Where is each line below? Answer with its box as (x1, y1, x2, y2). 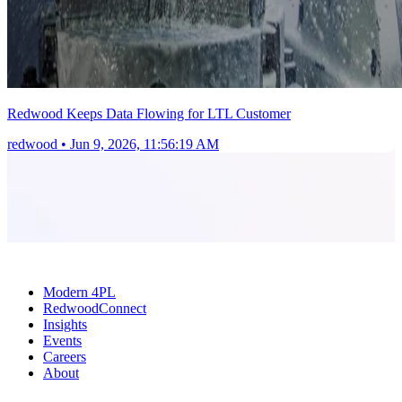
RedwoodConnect (43, 300, 146, 316)
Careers (43, 348, 86, 364)
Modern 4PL (43, 284, 116, 300)
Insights (43, 316, 87, 332)
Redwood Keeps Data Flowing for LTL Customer (7, 105, 291, 121)
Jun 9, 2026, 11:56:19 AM (70, 135, 219, 152)
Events (43, 332, 82, 348)
